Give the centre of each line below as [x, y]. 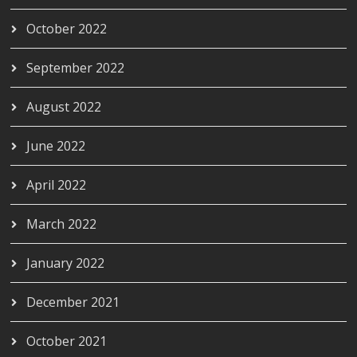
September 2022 [76, 67]
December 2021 [73, 302]
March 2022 [62, 224]
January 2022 [66, 263]
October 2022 [67, 28]
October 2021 [67, 341]
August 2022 [64, 106]
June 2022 [56, 145]
